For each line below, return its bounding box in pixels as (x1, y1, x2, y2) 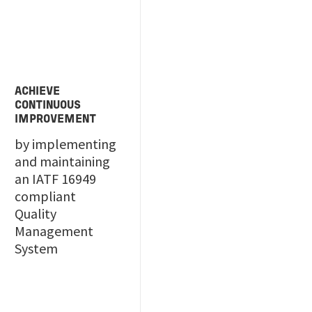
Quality (15, 205, 57, 222)
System (15, 240, 58, 257)
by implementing (15, 135, 117, 153)
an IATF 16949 (15, 170, 97, 187)
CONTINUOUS (15, 101, 81, 111)
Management (15, 222, 94, 240)
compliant (15, 187, 77, 205)
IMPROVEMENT (15, 115, 97, 125)
